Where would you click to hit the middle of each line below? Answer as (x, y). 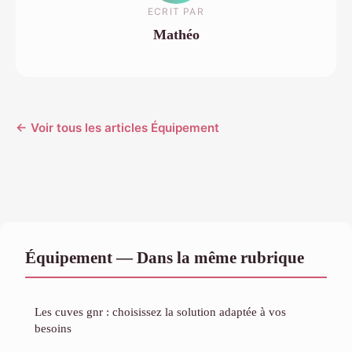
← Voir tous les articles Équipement (117, 128)
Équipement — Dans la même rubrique (165, 258)
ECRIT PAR (176, 11)
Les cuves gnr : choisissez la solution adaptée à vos (160, 312)
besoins (53, 328)
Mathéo (176, 34)
